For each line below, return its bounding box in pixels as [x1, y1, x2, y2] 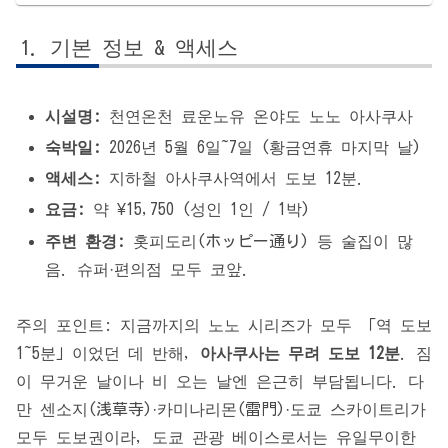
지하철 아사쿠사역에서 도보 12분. [101, 170, 366, 187]
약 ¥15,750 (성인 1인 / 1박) [85, 201, 311, 218]
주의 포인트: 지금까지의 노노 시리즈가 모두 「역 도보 [16, 317, 432, 334]
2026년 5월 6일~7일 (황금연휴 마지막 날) [101, 138, 422, 155]
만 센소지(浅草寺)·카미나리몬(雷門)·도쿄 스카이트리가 [16, 401, 426, 418]
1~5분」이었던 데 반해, [16, 345, 200, 362]
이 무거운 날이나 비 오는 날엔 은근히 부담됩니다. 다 [16, 373, 424, 390]
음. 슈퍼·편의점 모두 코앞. [45, 260, 251, 277]
